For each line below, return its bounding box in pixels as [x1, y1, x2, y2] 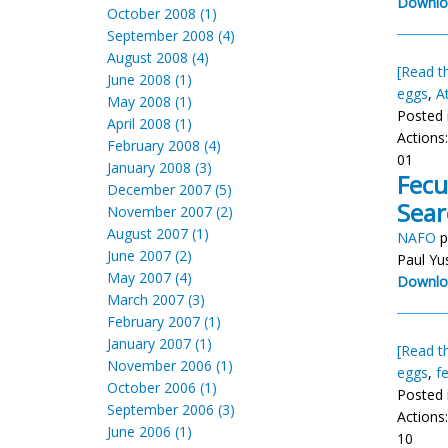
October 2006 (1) [107, 378, 217, 397]
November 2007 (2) [107, 202, 233, 221]
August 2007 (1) [107, 224, 209, 243]
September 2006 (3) [107, 400, 235, 419]
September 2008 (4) [107, 26, 235, 45]
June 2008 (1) [107, 70, 192, 89]
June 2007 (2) [107, 246, 192, 265]
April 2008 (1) [107, 114, 192, 133]
